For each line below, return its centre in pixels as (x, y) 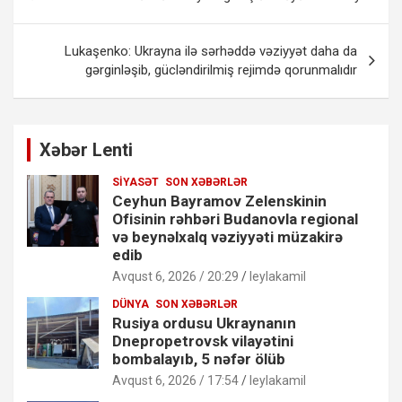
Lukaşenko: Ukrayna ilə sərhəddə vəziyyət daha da (211, 51)
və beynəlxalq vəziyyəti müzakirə (227, 236)
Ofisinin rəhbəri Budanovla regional (235, 218)
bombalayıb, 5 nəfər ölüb (199, 358)
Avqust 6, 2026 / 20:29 (175, 276)
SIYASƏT (135, 182)
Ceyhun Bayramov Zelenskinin (219, 201)
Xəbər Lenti (86, 149)
